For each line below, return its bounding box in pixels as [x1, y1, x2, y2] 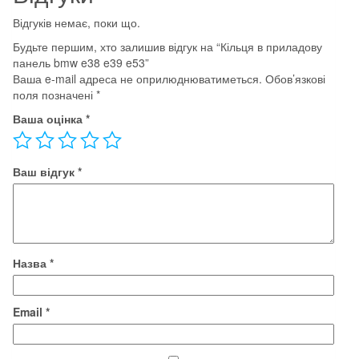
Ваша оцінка [13, 110, 86, 127]
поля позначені [13, 86, 96, 103]
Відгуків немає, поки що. [13, 14, 140, 30]
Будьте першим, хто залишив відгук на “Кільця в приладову [13, 38, 322, 54]
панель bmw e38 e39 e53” [13, 54, 149, 71]
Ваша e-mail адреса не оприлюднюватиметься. [13, 70, 262, 87]
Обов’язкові [265, 70, 325, 87]
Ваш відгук [13, 163, 78, 179]
